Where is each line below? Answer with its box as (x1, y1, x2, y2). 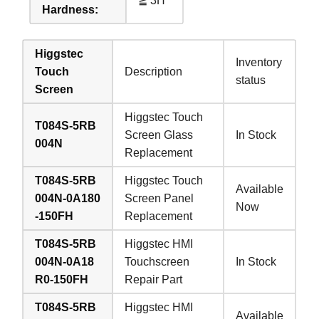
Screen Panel (125, 192, 194, 205)
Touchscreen (125, 256, 190, 268)
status (236, 74, 266, 87)
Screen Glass (125, 129, 194, 142)
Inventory (236, 56, 283, 69)
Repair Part (125, 273, 183, 286)
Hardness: (42, 4, 99, 16)
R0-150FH (35, 273, 89, 286)
